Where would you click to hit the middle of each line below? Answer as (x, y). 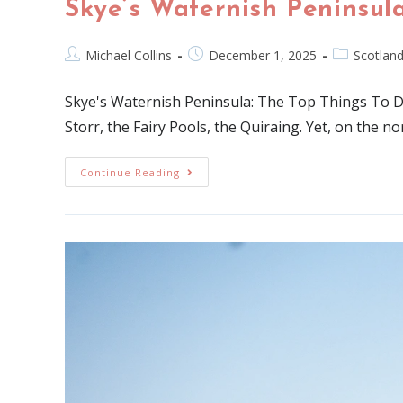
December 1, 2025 (263, 55)
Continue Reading (130, 172)
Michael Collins (129, 55)
